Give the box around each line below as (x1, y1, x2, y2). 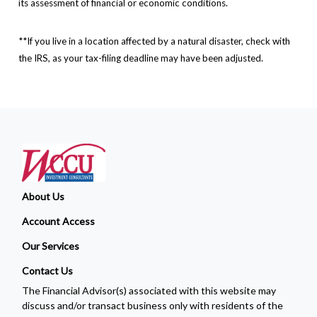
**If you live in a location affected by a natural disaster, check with (18, 35, 291, 47)
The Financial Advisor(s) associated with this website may (22, 284, 277, 296)
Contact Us (22, 265, 74, 277)
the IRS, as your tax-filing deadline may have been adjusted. (18, 52, 264, 64)
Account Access (22, 215, 96, 227)
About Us (22, 190, 65, 202)
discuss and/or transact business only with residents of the (22, 299, 284, 311)
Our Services (22, 240, 80, 252)
